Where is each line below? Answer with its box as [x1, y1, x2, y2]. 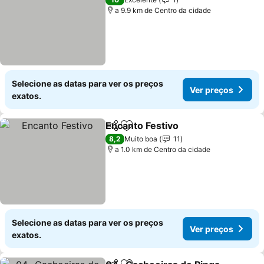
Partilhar [105, 126, 140, 136]
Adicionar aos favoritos [126, 126, 230, 138]
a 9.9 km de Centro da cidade [115, 6, 212, 15]
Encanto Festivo [105, 120, 179, 131]
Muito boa [124, 134, 158, 143]
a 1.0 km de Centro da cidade [115, 145, 211, 154]
